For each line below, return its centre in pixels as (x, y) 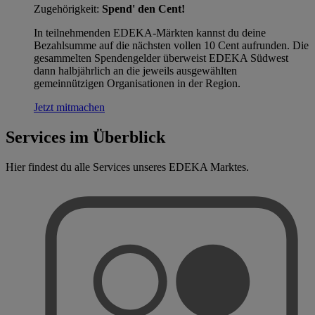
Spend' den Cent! (143, 8)
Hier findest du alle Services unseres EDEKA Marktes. (127, 167)
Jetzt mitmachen (69, 107)
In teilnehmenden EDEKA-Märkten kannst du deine (150, 32)
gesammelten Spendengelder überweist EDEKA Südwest (161, 58)
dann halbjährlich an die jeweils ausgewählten (135, 70)
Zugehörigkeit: (66, 8)
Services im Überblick (85, 137)
